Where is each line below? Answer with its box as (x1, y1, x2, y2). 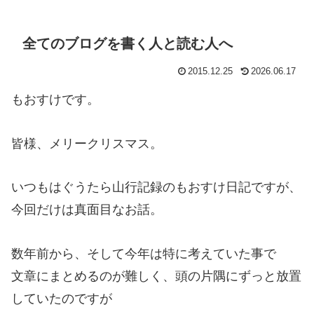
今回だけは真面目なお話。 (11, 203, 163, 217)
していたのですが (11, 291, 112, 306)
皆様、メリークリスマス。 (11, 136, 163, 151)
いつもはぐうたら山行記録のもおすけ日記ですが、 (11, 180, 301, 195)
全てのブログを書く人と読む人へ (22, 35, 233, 51)
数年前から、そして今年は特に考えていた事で (11, 246, 276, 261)
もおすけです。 (11, 92, 100, 107)
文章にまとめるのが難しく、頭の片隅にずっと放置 (11, 268, 301, 283)
